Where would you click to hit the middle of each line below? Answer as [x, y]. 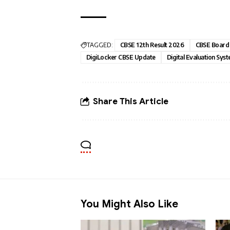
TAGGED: [100, 45]
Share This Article [131, 101]
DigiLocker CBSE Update [121, 57]
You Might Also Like [129, 204]
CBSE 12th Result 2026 [152, 45]
